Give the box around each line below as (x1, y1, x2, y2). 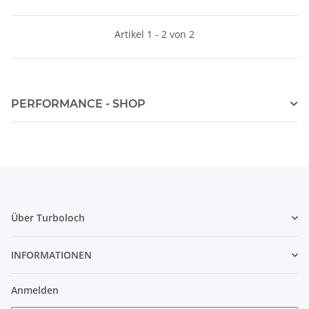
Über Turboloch (11, 211, 85, 225)
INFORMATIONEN (11, 248, 92, 262)
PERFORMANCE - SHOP (11, 97, 146, 111)
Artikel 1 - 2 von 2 (114, 28, 195, 41)
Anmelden (11, 283, 59, 297)
